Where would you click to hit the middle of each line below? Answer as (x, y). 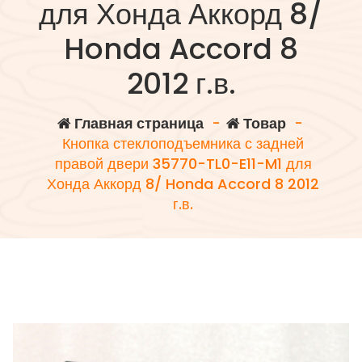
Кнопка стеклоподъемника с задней (183, 144)
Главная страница (137, 124)
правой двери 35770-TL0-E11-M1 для (183, 164)
